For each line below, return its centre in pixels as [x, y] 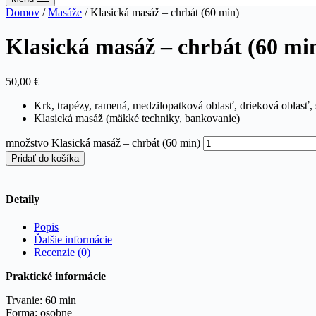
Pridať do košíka [45, 158]
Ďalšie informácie [73, 240]
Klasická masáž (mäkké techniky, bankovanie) [137, 118]
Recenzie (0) [62, 253]
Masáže [65, 12]
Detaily [23, 200]
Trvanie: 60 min [41, 300]
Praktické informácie [56, 276]
